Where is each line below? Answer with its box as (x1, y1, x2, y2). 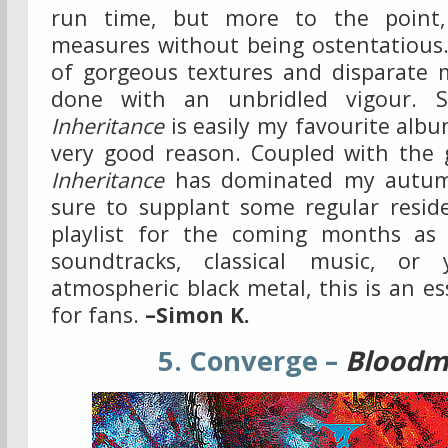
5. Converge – (158, 341, 346, 379)
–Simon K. (145, 300, 249, 329)
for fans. (51, 300, 145, 329)
